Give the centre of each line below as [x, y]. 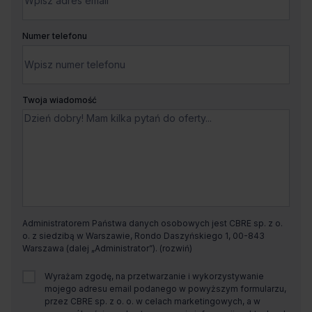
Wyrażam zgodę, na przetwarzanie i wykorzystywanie [154, 276]
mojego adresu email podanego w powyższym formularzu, [165, 288]
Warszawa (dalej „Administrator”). [91, 248]
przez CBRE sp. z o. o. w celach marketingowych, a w [153, 301]
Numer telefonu [55, 36]
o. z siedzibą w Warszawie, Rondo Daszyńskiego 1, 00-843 [143, 235]
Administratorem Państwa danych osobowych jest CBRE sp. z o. [153, 223]
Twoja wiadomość [60, 100]
